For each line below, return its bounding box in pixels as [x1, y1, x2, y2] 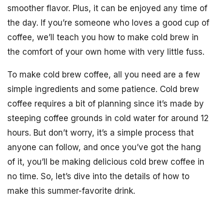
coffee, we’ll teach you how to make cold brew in [7, 32, 199, 42]
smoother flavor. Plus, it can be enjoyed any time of [7, 3, 207, 13]
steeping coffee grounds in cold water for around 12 [7, 113, 209, 123]
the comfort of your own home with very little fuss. [7, 47, 204, 57]
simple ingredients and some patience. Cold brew [7, 84, 199, 94]
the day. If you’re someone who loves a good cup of [7, 18, 209, 28]
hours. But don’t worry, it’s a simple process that [7, 128, 194, 138]
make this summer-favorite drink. [7, 186, 135, 196]
